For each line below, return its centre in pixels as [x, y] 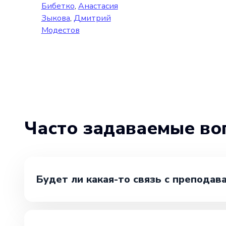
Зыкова [55, 18]
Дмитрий [92, 18]
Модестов [60, 30]
